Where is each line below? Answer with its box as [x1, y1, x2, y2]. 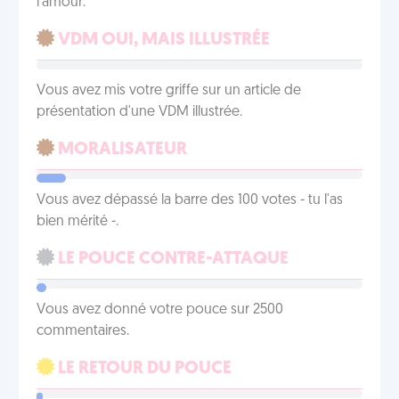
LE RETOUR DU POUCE [54, 360, 232, 378]
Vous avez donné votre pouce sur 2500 [37, 303, 283, 317]
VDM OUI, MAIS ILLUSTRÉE [54, 31, 270, 49]
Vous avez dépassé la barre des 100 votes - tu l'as [37, 193, 343, 208]
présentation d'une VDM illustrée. [37, 105, 242, 119]
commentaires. [37, 324, 129, 338]
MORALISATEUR [54, 141, 187, 159]
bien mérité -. [37, 215, 118, 229]
